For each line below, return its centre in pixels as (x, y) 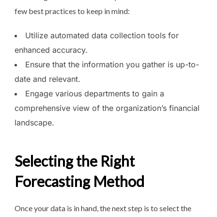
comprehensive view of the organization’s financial (107, 108)
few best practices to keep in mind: (72, 11)
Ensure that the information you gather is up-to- (112, 64)
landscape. (34, 122)
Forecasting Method (79, 181)
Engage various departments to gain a (95, 93)
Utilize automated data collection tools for (102, 35)
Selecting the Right (75, 161)
